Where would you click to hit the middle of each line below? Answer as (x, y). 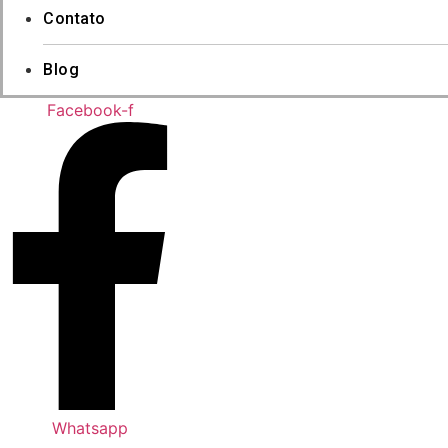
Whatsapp (90, 428)
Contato (74, 18)
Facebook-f (90, 110)
